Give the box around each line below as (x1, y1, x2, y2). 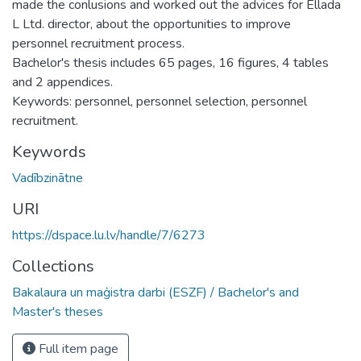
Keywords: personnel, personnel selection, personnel (12, 92, 307, 110)
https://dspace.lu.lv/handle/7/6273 (12, 226, 205, 244)
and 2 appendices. (12, 73, 113, 91)
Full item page (35, 339, 118, 358)
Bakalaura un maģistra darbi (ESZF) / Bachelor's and (12, 283, 299, 301)
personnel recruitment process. (12, 34, 185, 52)
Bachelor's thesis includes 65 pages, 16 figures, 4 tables (12, 53, 329, 72)
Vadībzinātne (12, 168, 83, 187)
